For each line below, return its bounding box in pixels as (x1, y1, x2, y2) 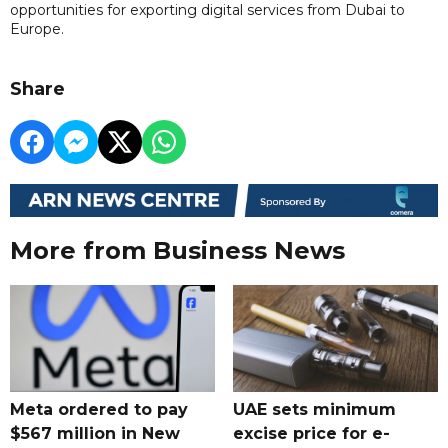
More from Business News (10, 236, 345, 266)
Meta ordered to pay (10, 400, 188, 420)
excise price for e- (232, 424, 390, 444)
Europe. (10, 20, 64, 38)
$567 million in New (10, 424, 180, 444)
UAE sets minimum (232, 400, 396, 420)
